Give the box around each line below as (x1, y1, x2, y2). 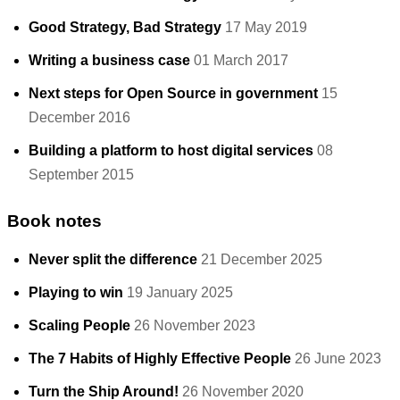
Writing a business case (29, 53, 190, 69)
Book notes (7, 211, 102, 230)
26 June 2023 (295, 350, 381, 366)
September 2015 (29, 167, 134, 183)
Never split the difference (29, 251, 197, 267)
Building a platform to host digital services (29, 143, 313, 159)
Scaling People (29, 317, 130, 333)
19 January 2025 (127, 284, 233, 300)
